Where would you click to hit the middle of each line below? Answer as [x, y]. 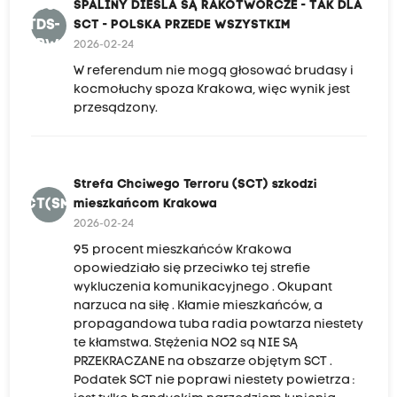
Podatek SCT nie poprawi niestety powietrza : [214, 380]
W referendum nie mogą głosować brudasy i [213, 71]
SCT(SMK [48, 204]
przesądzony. [115, 108]
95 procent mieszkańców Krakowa [182, 250]
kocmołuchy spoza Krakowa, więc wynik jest [211, 90]
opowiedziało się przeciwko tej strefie [191, 269]
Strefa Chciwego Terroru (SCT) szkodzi [195, 184]
